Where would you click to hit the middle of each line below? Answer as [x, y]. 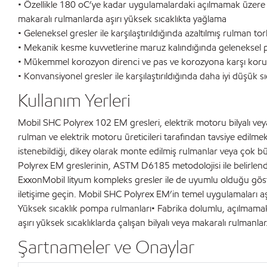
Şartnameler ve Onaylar [106, 247]
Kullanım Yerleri [74, 100]
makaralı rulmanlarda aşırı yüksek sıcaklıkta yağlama [122, 19]
